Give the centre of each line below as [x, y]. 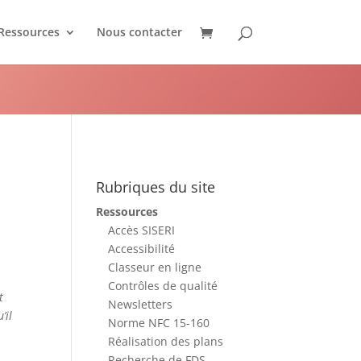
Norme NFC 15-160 [159, 323]
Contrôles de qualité [163, 286]
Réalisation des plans [166, 341]
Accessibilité [142, 249]
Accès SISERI [142, 230]
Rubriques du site [156, 187]
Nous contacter [139, 32]
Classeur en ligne [155, 267]
